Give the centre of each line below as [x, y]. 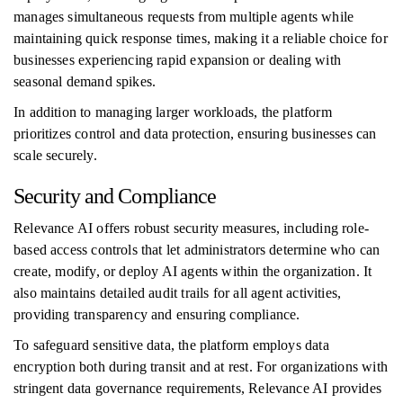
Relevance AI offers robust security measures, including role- [191, 228]
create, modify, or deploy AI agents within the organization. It [193, 271]
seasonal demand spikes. [85, 81]
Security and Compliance [115, 196]
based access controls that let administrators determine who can [197, 250]
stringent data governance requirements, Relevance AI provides [197, 388]
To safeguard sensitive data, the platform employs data [171, 345]
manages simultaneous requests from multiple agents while [184, 17]
